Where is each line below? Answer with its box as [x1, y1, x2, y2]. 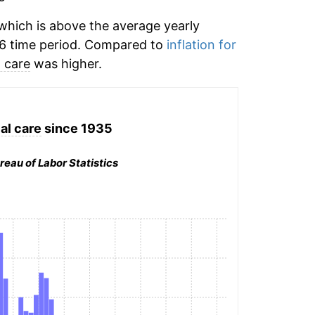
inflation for [166, 37, 236, 52]
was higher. [30, 56, 102, 71]
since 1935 [41, 120, 112, 136]
